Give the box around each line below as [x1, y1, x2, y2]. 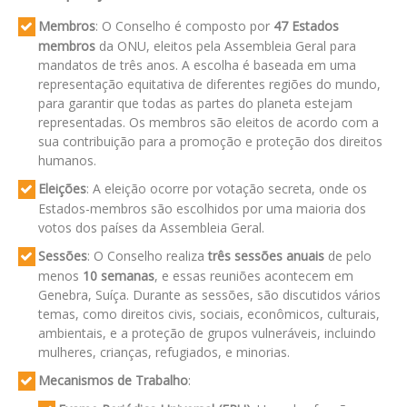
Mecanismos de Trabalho [37, 372, 188, 390]
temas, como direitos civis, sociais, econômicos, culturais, [37, 305, 380, 323]
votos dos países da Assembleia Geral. [37, 219, 264, 237]
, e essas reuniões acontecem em [154, 267, 353, 285]
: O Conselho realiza [86, 247, 208, 265]
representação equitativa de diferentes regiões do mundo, [37, 75, 381, 94]
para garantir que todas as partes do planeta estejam [37, 94, 352, 113]
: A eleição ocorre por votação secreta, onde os [85, 180, 367, 198]
